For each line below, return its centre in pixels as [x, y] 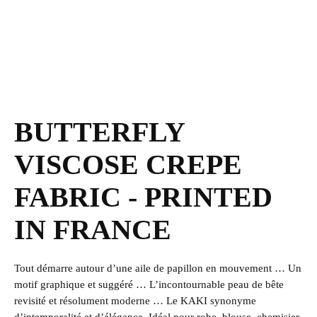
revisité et [37, 301]
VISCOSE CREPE [128, 165]
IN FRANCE [93, 230]
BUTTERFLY [99, 132]
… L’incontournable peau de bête [210, 284]
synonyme [233, 301]
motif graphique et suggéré [75, 284]
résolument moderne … [113, 301]
